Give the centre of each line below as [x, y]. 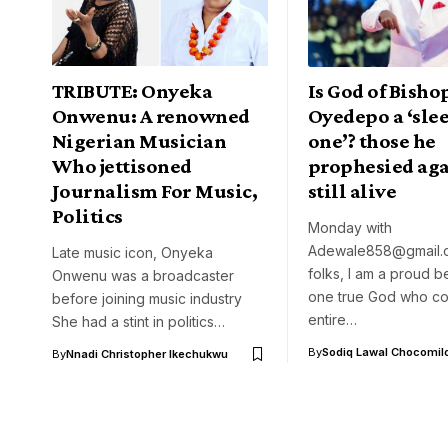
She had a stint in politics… [138, 322]
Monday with [350, 228]
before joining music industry [147, 299]
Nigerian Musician [139, 141]
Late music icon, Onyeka [132, 253]
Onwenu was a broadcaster [143, 276]
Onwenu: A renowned [151, 116]
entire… [332, 320]
